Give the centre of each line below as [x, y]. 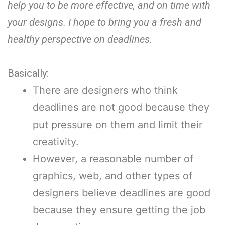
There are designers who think [105, 90]
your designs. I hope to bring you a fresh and [104, 22]
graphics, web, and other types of [113, 176]
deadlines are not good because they [121, 107]
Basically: [29, 73]
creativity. [57, 141]
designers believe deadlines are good [122, 193]
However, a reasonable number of [113, 158]
